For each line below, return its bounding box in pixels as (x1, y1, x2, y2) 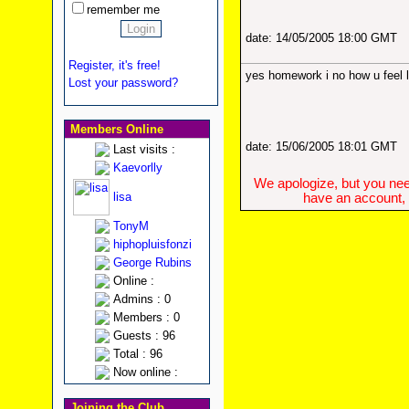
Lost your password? (68, 76, 178, 89)
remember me (86, 3, 160, 16)
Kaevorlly (112, 161, 163, 174)
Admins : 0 (112, 292, 171, 306)
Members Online (66, 122, 163, 136)
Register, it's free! (68, 58, 161, 72)
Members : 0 (112, 310, 180, 324)
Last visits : (112, 142, 175, 156)
